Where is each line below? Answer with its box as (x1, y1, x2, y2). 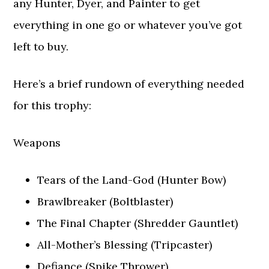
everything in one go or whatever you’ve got (13, 18, 243, 32)
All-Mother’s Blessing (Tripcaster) (37, 238, 213, 252)
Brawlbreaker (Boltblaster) (37, 195, 174, 208)
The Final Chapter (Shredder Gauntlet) (37, 216, 238, 230)
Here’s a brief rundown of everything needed (13, 77, 245, 91)
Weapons (13, 136, 61, 150)
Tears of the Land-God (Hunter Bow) (37, 173, 226, 187)
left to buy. (13, 40, 69, 53)
